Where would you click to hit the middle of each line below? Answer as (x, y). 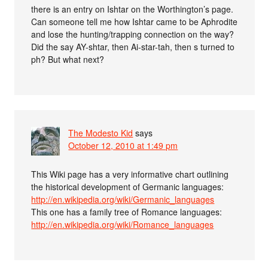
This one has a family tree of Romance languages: (127, 211)
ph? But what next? (68, 59)
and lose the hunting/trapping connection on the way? (133, 34)
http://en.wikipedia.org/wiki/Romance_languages (123, 224)
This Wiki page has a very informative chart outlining (130, 174)
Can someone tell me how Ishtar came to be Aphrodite (135, 21)
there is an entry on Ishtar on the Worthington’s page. (133, 9)
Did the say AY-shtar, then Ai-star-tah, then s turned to (133, 46)
